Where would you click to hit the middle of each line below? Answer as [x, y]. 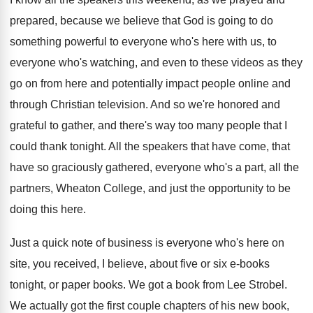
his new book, [255, 306]
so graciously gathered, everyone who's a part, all [159, 167]
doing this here [46, 209]
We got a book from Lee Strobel [206, 285]
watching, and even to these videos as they [196, 63]
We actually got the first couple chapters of [114, 306]
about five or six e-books [210, 264]
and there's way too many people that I [192, 125]
